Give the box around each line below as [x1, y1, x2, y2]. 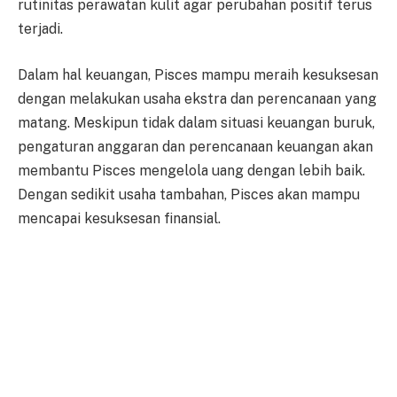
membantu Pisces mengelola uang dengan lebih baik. [18, 161, 365, 179]
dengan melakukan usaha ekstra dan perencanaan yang [18, 90, 377, 107]
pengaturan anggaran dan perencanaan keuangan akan [18, 137, 373, 155]
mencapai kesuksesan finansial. [18, 209, 221, 227]
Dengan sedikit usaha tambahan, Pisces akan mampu [18, 185, 360, 203]
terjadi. [18, 20, 63, 38]
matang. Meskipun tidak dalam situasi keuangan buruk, [18, 113, 375, 131]
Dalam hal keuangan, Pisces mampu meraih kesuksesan [18, 66, 378, 83]
